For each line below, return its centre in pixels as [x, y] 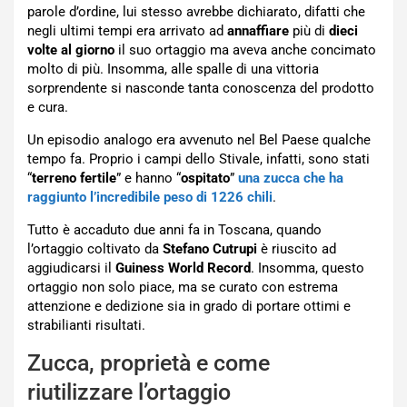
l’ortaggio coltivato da [95, 249]
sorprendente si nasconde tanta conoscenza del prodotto [201, 89]
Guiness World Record [183, 268]
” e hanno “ [149, 179]
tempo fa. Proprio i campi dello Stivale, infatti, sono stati [199, 159]
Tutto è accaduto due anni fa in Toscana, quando [174, 230]
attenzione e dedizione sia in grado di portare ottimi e [189, 307]
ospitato [205, 179]
